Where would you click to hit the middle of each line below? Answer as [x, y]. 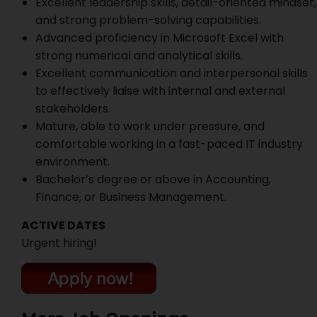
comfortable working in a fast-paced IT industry [169, 144]
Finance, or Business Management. [131, 197]
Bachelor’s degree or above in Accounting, [153, 179]
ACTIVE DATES [63, 225]
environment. [73, 162]
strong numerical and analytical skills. [139, 56]
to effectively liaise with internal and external [160, 91]
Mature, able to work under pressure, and [150, 126]
